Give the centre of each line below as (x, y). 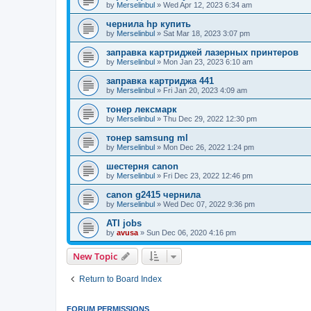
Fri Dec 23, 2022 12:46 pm (208, 175)
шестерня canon (142, 166)
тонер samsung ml (147, 137)
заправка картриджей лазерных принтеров (202, 52)
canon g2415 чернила (153, 194)
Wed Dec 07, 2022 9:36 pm (209, 204)
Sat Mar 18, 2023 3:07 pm (207, 33)
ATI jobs (124, 223)
